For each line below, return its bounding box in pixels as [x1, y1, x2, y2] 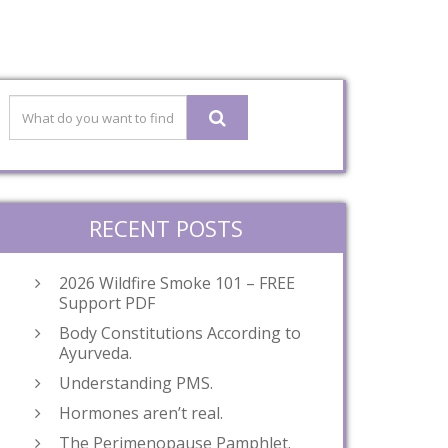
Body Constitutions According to [59, 322, 301, 344]
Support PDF [59, 292, 155, 314]
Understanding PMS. [59, 372, 213, 394]
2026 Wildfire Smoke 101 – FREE [59, 272, 295, 294]
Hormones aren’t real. [59, 402, 223, 424]
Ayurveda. [59, 342, 132, 364]
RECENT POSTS [89, 213, 243, 243]
